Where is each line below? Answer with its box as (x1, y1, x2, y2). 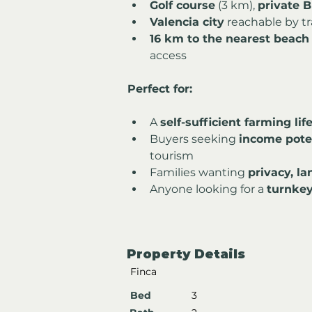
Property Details (127, 246, 245, 262)
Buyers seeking (150, 132, 239, 146)
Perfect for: (127, 81, 192, 95)
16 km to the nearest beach (150, 31, 309, 45)
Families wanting (150, 165, 248, 179)
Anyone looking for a (150, 182, 267, 196)
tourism (150, 148, 194, 162)
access (150, 48, 187, 62)
